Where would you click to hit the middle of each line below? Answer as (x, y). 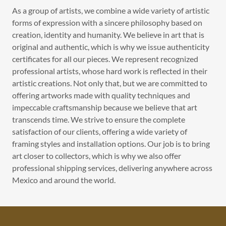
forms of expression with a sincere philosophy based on (107, 22)
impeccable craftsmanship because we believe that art (105, 107)
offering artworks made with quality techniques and (101, 95)
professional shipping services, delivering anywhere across (112, 168)
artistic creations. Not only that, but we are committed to (110, 83)
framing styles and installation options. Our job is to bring (111, 144)
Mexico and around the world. (64, 180)
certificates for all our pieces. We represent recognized (105, 59)
